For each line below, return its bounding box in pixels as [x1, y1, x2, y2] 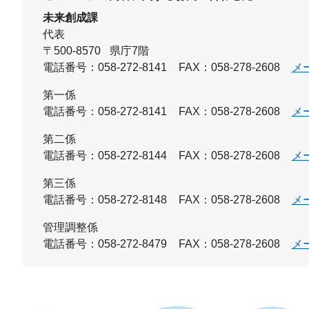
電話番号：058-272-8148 [43, 194, 167, 206]
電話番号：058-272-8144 [43, 150, 167, 162]
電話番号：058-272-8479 [43, 238, 167, 250]
